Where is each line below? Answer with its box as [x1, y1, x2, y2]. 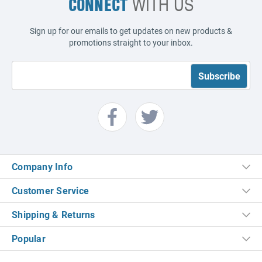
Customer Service [12, 184, 89, 196]
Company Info [12, 160, 73, 173]
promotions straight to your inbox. [69, 36, 193, 48]
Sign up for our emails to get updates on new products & [30, 25, 232, 36]
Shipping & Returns [12, 208, 95, 220]
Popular [12, 232, 46, 244]
